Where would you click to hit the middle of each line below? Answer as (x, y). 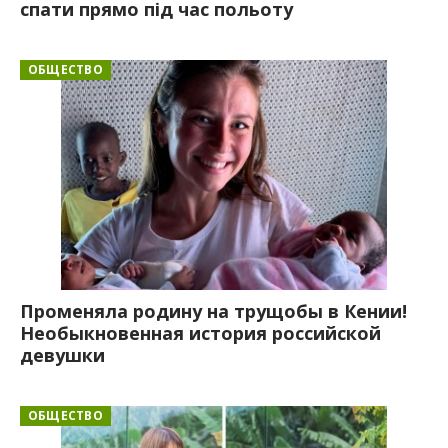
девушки (62, 354)
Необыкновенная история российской (200, 332)
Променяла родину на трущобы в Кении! (213, 310)
